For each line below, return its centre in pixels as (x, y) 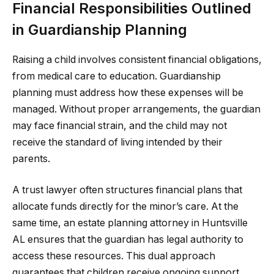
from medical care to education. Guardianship (117, 76)
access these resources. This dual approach (114, 256)
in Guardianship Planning (100, 29)
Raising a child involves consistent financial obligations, (137, 59)
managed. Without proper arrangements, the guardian (136, 109)
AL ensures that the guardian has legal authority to (128, 240)
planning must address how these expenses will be (128, 92)
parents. (31, 158)
